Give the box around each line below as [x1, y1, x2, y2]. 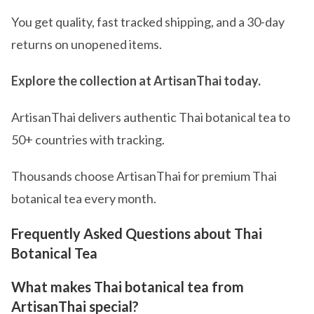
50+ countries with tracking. [11, 132, 165, 148]
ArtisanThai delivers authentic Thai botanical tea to [11, 109, 290, 125]
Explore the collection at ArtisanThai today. [11, 73, 261, 89]
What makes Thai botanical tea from [11, 278, 244, 296]
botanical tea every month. [11, 191, 156, 207]
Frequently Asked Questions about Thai [11, 225, 262, 243]
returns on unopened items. [11, 36, 162, 53]
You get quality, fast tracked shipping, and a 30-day [11, 14, 285, 30]
